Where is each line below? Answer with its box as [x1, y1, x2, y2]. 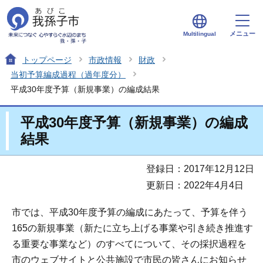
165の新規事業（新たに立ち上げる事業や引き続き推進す [12, 222, 253, 233]
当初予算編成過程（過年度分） [11, 69, 126, 79]
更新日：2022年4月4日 [146, 180, 244, 190]
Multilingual [183, 30, 216, 37]
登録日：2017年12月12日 [146, 163, 254, 174]
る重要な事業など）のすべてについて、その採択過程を [12, 238, 247, 249]
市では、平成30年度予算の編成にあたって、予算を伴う [12, 207, 248, 217]
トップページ [22, 55, 72, 65]
